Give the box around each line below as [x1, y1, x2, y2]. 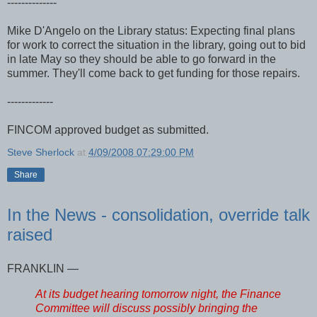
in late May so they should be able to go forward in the [7, 53, 276, 66]
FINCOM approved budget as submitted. [7, 124, 209, 137]
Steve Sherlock [7, 146, 74, 158]
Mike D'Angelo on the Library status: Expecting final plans [7, 25, 295, 38]
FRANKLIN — [7, 263, 79, 275]
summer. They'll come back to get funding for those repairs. [7, 67, 300, 80]
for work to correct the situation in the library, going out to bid [7, 39, 306, 52]
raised [7, 225, 52, 245]
